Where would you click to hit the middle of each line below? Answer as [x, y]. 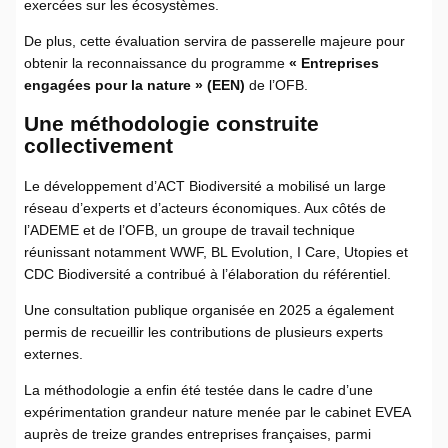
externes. [53, 353]
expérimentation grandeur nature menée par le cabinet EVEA [217, 411]
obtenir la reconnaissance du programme [156, 62]
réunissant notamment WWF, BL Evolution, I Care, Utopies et [216, 251]
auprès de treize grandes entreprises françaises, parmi [197, 433]
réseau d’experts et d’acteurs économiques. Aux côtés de [205, 207]
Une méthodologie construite [171, 124]
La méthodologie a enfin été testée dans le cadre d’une [198, 389]
